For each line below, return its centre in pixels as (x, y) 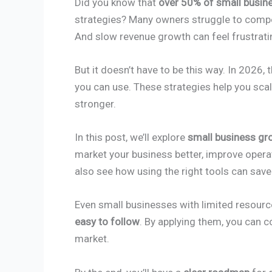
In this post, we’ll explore (131, 138)
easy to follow (107, 222)
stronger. (95, 104)
